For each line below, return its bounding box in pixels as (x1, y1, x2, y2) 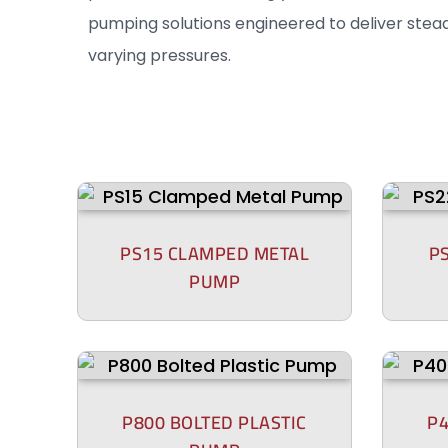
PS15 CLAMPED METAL (120, 237, 310, 270)
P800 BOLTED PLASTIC (122, 406, 307, 439)
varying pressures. (87, 44, 231, 67)
